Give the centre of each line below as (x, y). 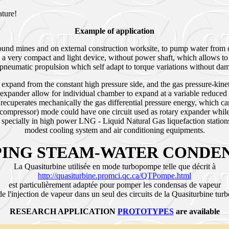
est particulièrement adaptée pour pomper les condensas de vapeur (114, 185)
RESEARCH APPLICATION (63, 211)
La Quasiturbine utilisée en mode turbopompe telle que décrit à (114, 166)
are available (198, 211)
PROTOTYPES (145, 211)
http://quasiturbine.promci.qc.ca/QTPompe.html (114, 176)
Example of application (114, 31)
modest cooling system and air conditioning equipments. (114, 130)
